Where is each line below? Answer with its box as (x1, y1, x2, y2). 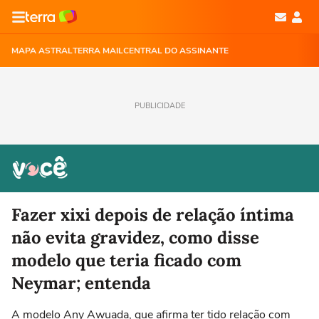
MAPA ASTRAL (11, 45, 73, 56)
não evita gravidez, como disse (11, 226, 259, 249)
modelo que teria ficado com (11, 249, 241, 271)
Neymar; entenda (11, 272, 151, 294)
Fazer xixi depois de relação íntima (11, 204, 294, 226)
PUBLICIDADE (134, 100, 185, 111)
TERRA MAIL (73, 45, 123, 56)
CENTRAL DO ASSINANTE (123, 45, 229, 56)
